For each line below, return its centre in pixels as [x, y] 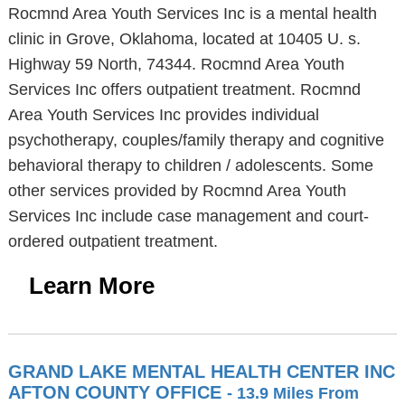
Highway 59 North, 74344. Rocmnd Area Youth [176, 64]
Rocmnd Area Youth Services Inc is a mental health [192, 14]
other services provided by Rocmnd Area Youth [177, 191]
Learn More [91, 286]
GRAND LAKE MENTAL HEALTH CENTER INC [201, 372]
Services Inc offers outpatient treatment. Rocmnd [184, 89]
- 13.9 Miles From [292, 393]
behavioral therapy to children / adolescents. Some [190, 165]
